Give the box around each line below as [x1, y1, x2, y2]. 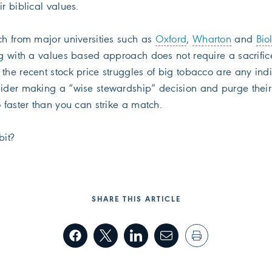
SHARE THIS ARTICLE [91, 195, 181, 203]
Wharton [192, 33, 232, 46]
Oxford [155, 33, 187, 46]
